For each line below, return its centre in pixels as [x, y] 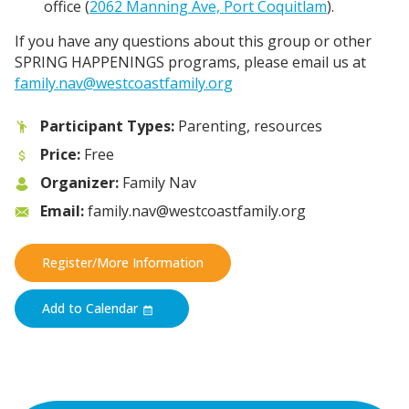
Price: [60, 154]
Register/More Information [122, 263]
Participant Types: [107, 126]
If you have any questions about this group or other [193, 41]
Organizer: [79, 182]
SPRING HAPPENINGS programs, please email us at [190, 62]
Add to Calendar [91, 309]
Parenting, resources [248, 126]
